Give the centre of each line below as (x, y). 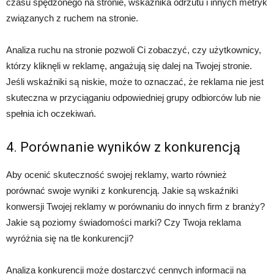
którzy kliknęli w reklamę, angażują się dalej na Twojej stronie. (129, 66)
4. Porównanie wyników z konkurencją (123, 147)
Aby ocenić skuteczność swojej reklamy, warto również (117, 175)
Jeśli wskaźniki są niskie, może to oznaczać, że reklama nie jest (135, 82)
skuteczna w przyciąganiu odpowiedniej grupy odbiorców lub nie (133, 98)
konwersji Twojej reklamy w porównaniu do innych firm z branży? (135, 207)
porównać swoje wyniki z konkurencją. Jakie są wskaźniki (122, 191)
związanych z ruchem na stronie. (72, 18)
